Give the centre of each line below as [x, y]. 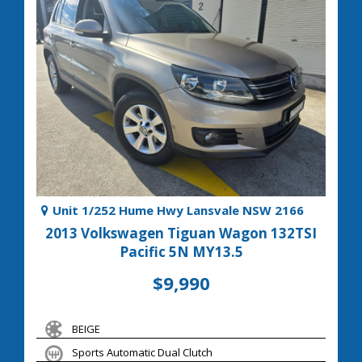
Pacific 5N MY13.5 [181, 251]
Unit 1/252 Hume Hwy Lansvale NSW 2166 [178, 210]
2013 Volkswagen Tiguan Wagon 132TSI [181, 233]
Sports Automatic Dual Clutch [142, 352]
